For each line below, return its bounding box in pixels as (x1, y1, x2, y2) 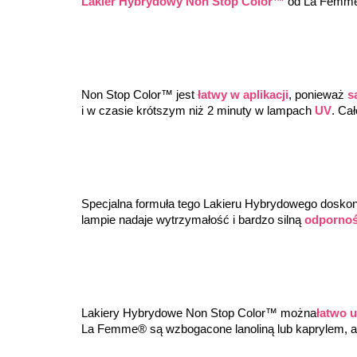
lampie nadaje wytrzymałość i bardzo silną (81, 214, 304, 226)
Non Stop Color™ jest (81, 88, 198, 101)
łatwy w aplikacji (198, 88, 288, 101)
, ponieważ (288, 88, 347, 101)
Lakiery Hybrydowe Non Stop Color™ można (81, 307, 316, 320)
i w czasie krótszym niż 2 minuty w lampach (81, 104, 315, 117)
